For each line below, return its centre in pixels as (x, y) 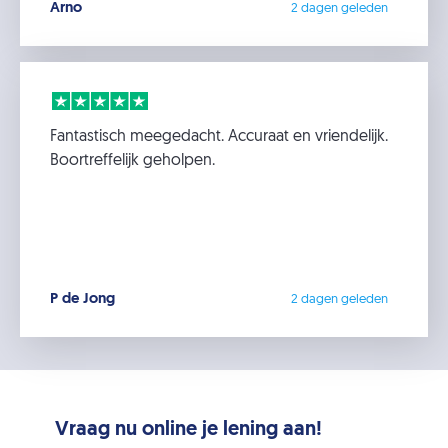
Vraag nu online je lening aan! (188, 430)
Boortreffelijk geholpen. (132, 161)
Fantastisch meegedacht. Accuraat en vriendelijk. (219, 137)
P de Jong (82, 299)
